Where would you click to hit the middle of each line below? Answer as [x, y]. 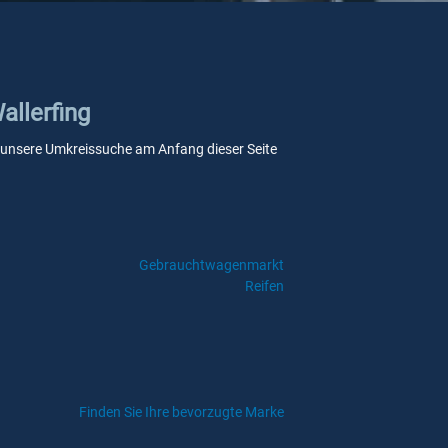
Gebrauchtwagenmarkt [211, 265]
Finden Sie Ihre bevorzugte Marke [181, 412]
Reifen [264, 286]
